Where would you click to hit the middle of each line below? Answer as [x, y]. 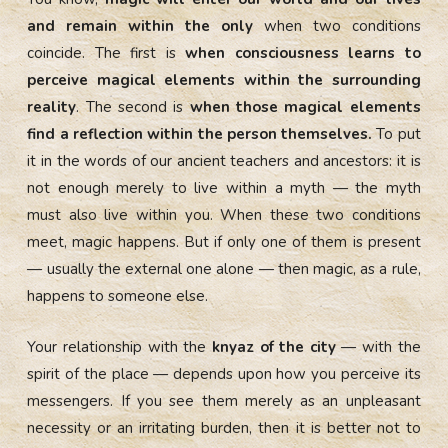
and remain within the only [140, 25]
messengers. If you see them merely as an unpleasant [224, 400]
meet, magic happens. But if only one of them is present [224, 241]
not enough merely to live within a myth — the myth [224, 187]
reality [52, 106]
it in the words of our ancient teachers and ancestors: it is [224, 160]
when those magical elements [305, 106]
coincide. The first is [106, 52]
